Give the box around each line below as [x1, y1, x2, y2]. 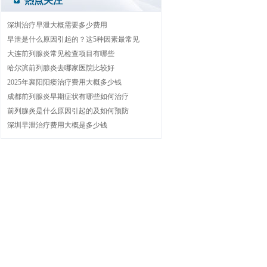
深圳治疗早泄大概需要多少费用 [7, 20, 107, 29]
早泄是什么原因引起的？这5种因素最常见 [7, 35, 139, 44]
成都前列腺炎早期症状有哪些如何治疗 [7, 92, 129, 101]
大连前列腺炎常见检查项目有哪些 [7, 49, 114, 58]
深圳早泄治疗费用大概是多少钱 [7, 120, 107, 129]
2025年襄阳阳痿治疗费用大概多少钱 [7, 77, 122, 86]
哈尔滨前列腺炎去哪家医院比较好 [7, 63, 114, 72]
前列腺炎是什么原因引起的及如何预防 [7, 106, 129, 115]
